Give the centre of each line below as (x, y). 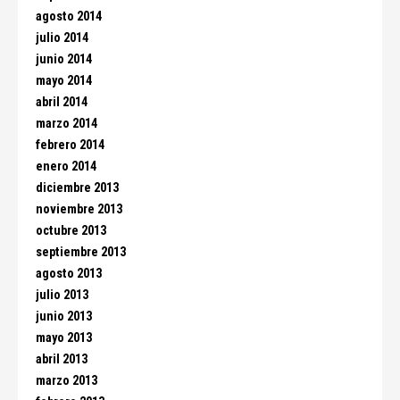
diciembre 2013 (77, 188)
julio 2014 (62, 38)
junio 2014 (64, 59)
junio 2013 (64, 317)
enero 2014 (66, 167)
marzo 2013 (67, 381)
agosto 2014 (69, 17)
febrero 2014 (70, 145)
